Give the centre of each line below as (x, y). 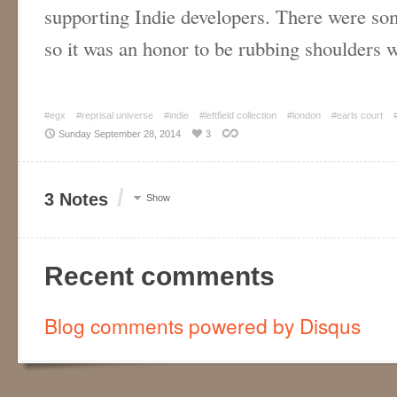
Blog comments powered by (172, 325)
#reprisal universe (115, 115)
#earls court (357, 115)
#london (304, 115)
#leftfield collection (238, 115)
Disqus (330, 325)
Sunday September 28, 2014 (120, 133)
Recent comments (160, 276)
